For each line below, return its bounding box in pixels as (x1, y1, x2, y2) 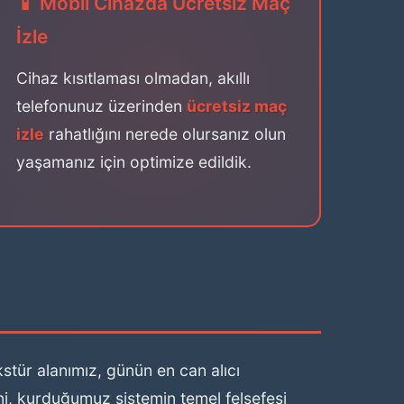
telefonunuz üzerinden (16, 96, 187, 115)
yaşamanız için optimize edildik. (16, 152, 252, 171)
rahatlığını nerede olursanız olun (44, 124, 286, 143)
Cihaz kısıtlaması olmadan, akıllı (16, 69, 250, 87)
